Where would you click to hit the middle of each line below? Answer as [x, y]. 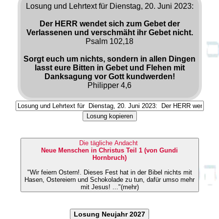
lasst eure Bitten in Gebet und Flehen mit [109, 67]
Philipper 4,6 [109, 85]
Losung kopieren [109, 116]
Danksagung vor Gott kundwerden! [109, 76]
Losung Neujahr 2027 [109, 214]
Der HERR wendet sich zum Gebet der [109, 23]
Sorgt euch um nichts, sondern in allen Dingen [109, 59]
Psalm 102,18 [109, 41]
